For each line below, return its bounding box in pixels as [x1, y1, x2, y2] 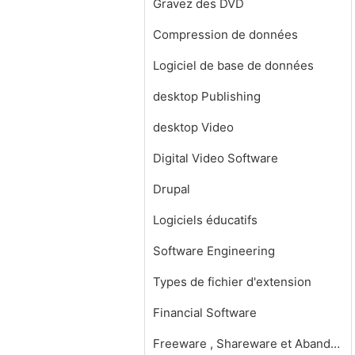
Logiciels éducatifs [153, 212, 258, 227]
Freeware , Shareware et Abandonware [330, 336, 340, 351]
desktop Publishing [153, 89, 261, 104]
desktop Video [153, 120, 234, 135]
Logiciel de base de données [153, 58, 314, 73]
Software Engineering [153, 243, 275, 258]
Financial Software [153, 305, 257, 320]
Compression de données [153, 27, 298, 42]
